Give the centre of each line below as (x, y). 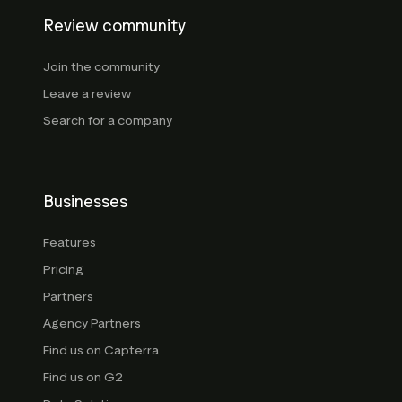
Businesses (85, 202)
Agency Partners (92, 324)
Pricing (63, 270)
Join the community (101, 67)
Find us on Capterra (101, 351)
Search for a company (108, 121)
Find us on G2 (83, 378)
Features (70, 243)
